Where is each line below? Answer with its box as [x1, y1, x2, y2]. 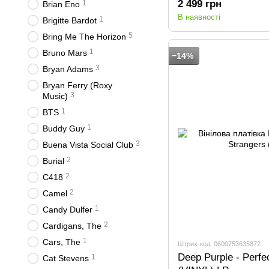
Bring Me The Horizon [43, 32, 126, 41]
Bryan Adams [43, 64, 93, 74]
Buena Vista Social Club [43, 140, 133, 150]
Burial [43, 156, 64, 166]
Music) [43, 91, 68, 101]
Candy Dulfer [43, 205, 92, 214]
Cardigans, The [43, 221, 101, 231]
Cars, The [43, 237, 80, 247]
